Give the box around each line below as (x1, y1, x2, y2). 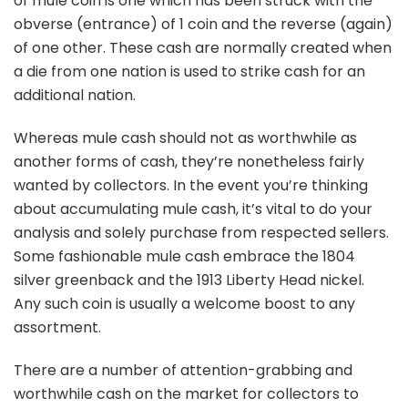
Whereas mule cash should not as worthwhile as (14, 127, 357, 148)
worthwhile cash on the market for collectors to (14, 382, 359, 404)
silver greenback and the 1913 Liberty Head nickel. (14, 269, 364, 291)
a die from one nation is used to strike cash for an (14, 60, 365, 82)
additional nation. (14, 84, 136, 106)
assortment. (14, 316, 101, 338)
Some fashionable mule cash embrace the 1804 (14, 245, 355, 267)
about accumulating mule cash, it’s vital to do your (14, 198, 372, 219)
